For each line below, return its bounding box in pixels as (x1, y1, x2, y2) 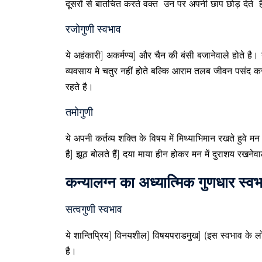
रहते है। (65, 80, 94, 94)
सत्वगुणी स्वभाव (65, 203, 122, 216)
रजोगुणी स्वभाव (65, 23, 121, 36)
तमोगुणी (65, 106, 93, 119)
